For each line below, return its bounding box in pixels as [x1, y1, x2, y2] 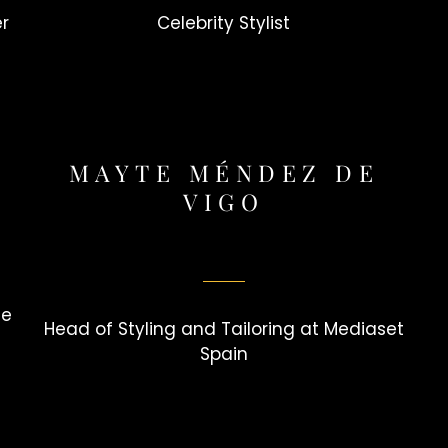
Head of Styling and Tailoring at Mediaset [43, 317, 404, 342]
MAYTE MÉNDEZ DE [68, 156, 380, 188]
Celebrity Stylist [157, 11, 291, 36]
